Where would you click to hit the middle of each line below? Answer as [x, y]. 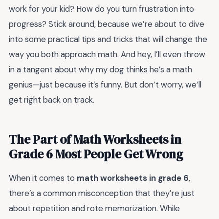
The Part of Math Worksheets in [95, 140]
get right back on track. [52, 100]
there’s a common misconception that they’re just [102, 193]
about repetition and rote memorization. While [94, 208]
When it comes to [43, 178]
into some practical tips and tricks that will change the [108, 39]
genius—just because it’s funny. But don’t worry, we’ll [105, 85]
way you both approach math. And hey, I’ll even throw [107, 55]
